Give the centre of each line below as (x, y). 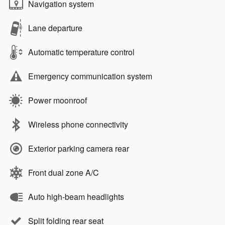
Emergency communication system (90, 76)
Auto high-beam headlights (76, 196)
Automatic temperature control (81, 52)
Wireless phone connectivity (78, 124)
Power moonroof (58, 100)
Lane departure (55, 28)
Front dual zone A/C (64, 172)
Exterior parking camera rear (79, 148)
